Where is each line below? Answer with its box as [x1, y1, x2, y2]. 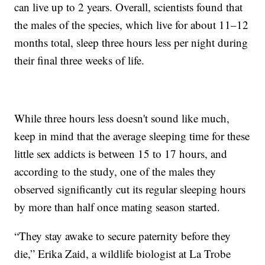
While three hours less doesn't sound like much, [14, 111, 230, 126]
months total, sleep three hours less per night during [14, 35, 248, 50]
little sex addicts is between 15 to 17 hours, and [14, 146, 228, 161]
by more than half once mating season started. [14, 199, 224, 215]
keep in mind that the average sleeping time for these [14, 128, 250, 144]
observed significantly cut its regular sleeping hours [14, 182, 246, 197]
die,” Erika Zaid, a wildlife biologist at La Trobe [14, 246, 231, 261]
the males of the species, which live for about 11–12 [14, 17, 249, 33]
